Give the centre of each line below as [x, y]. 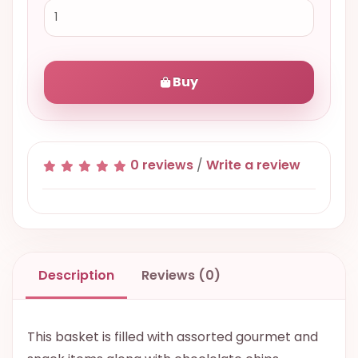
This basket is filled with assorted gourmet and [173, 336]
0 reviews [162, 165]
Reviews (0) [181, 275]
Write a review [253, 165]
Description [76, 275]
